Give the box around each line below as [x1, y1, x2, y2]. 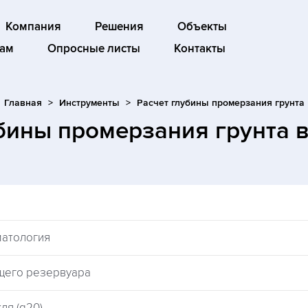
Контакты [173, 42, 225, 56]
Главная [3, 97, 42, 109]
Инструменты [58, 97, 120, 109]
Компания [5, 20, 61, 34]
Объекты [177, 20, 227, 34]
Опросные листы [47, 42, 140, 56]
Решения [94, 20, 144, 34]
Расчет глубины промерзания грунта [136, 97, 305, 109]
